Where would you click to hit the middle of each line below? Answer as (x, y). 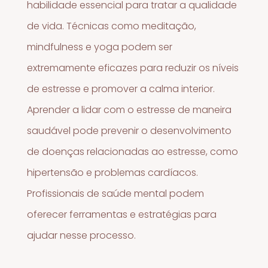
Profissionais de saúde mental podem (116, 193)
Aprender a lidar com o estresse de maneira (130, 109)
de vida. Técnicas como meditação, (112, 26)
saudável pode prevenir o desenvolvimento (130, 130)
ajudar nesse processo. (82, 235)
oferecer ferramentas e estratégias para (122, 214)
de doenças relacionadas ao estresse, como (133, 151)
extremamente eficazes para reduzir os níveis (133, 68)
